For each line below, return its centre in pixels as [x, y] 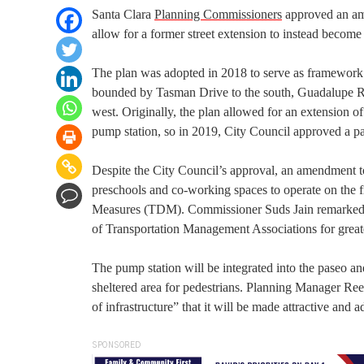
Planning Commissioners [218, 14]
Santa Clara [123, 14]
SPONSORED [117, 345]
